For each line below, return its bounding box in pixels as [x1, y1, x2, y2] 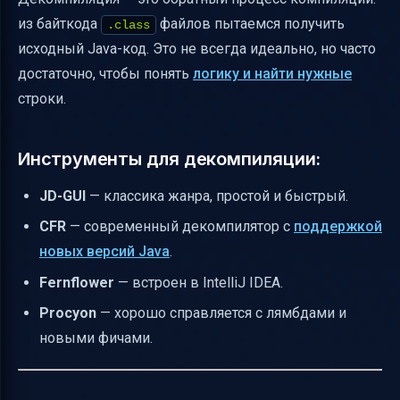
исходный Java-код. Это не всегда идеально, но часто [18, 39, 376, 57]
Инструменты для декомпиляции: [18, 147, 321, 170]
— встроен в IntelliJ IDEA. [114, 273, 283, 291]
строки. [18, 89, 66, 107]
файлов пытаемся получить [156, 14, 345, 32]
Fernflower [39, 273, 114, 291]
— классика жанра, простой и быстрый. [86, 187, 348, 204]
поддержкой [294, 218, 382, 236]
